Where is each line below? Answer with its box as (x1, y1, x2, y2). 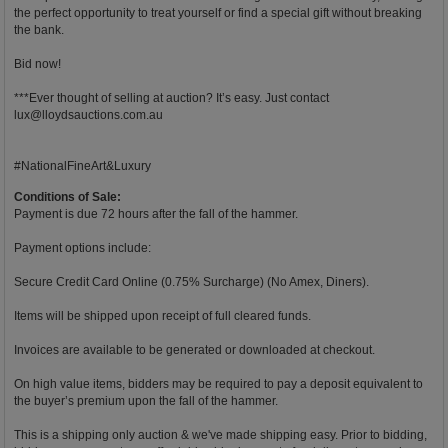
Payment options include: (14, 241, 151, 256)
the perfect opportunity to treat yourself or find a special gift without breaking (14, 6, 422, 21)
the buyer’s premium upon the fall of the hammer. (14, 394, 278, 409)
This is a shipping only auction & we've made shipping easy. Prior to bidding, (14, 428, 427, 443)
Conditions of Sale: (14, 190, 121, 205)
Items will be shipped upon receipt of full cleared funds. (14, 309, 311, 324)
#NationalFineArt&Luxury (14, 159, 151, 174)
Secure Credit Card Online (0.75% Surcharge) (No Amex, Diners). (14, 275, 369, 290)
